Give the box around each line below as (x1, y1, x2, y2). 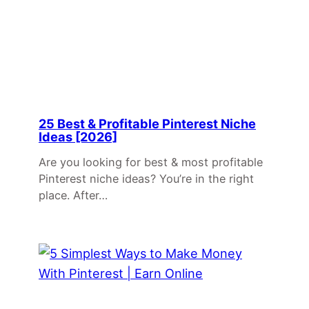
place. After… (39, 188, 108, 203)
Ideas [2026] (39, 129, 117, 145)
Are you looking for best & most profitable (39, 155, 263, 170)
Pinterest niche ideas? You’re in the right (39, 172, 254, 186)
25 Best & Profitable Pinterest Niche (39, 116, 256, 132)
